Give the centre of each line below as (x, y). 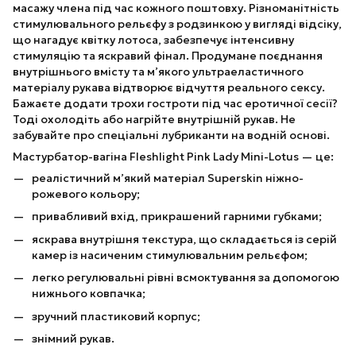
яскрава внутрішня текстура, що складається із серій (184, 239)
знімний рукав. (73, 338)
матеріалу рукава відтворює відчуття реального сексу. (169, 87)
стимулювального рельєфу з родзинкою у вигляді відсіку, (177, 24)
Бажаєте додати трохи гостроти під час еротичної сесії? (175, 103)
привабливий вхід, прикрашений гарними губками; (177, 217)
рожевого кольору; (86, 194)
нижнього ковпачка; (89, 294)
